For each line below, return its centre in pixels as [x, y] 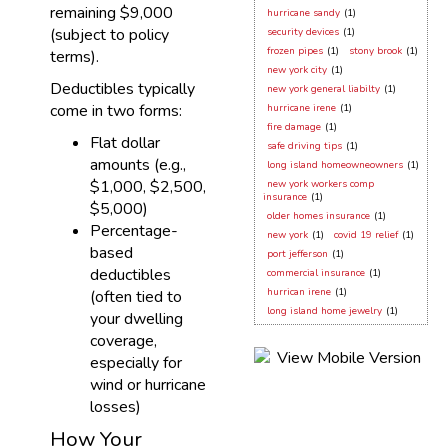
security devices [303, 32]
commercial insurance [316, 273]
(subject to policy [109, 35]
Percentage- [134, 231]
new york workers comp [320, 184]
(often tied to [136, 297]
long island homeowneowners [335, 165]
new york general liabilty [323, 89]
